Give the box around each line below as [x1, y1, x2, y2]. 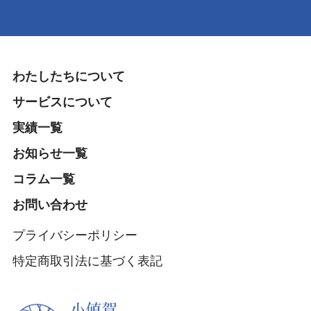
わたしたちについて [12, 69, 125, 84]
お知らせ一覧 [12, 146, 87, 161]
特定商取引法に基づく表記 [12, 253, 162, 268]
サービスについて [12, 95, 112, 110]
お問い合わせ [12, 198, 87, 212]
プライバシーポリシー [12, 228, 137, 242]
